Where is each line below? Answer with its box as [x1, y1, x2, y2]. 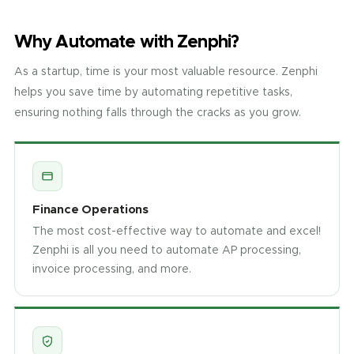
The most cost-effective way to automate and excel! [32, 224, 321, 238]
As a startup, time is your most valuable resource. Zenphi [14, 64, 318, 78]
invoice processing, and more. [32, 262, 191, 276]
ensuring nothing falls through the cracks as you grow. [14, 105, 301, 119]
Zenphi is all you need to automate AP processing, [32, 243, 301, 257]
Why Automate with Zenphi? [14, 30, 239, 52]
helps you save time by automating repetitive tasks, [14, 85, 292, 99]
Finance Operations [32, 201, 149, 217]
